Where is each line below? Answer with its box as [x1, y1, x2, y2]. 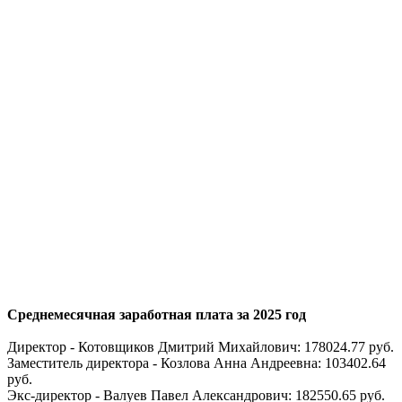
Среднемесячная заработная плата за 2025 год [7, 306, 306, 322]
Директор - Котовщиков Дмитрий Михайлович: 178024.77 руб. [7, 338, 394, 354]
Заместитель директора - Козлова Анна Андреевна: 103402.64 [7, 354, 386, 371]
